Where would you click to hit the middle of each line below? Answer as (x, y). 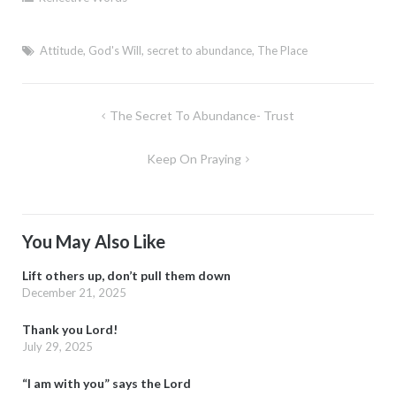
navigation (67, 141)
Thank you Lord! (69, 330)
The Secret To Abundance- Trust (202, 116)
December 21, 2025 (74, 293)
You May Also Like (93, 242)
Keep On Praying (194, 159)
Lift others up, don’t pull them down (126, 276)
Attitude (61, 50)
